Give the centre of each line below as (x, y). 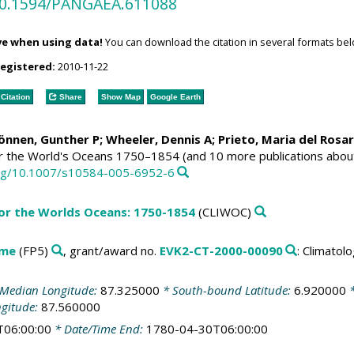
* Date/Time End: (98, 329)
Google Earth (175, 96)
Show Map (121, 96)
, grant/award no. (111, 250)
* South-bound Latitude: (226, 290)
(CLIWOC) (223, 211)
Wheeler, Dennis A (158, 139)
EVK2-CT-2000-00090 (221, 250)
